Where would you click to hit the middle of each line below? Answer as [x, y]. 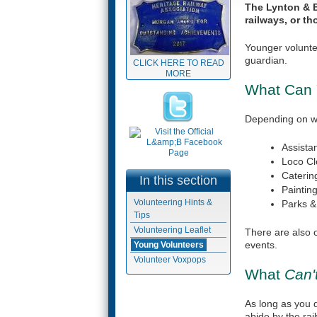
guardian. [266, 60]
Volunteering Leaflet [172, 230]
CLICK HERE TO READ [178, 63]
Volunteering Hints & [173, 202]
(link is [223, 230]
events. [261, 244]
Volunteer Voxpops [170, 260]
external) [228, 243]
